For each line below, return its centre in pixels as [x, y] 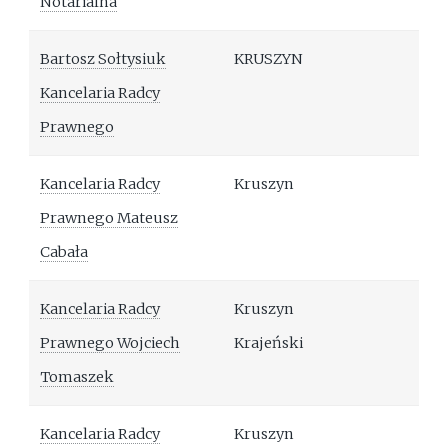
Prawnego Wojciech [110, 343]
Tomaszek [77, 377]
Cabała [64, 252]
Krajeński [269, 343]
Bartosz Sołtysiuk [103, 59]
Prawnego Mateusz [109, 218]
